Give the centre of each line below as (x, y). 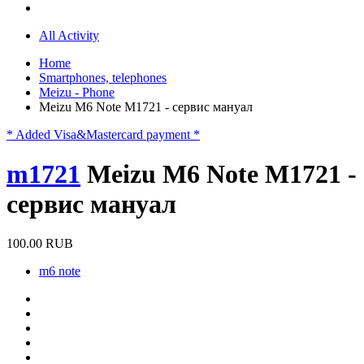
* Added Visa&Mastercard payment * (103, 134)
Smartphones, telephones (103, 77)
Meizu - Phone (77, 92)
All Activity (69, 35)
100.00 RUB (40, 244)
